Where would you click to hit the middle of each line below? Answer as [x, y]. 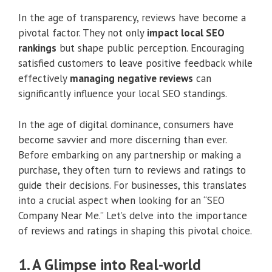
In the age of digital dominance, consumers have [126, 124]
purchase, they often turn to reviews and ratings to [132, 170]
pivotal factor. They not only [83, 33]
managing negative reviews [131, 79]
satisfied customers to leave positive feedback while [135, 63]
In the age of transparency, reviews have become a [132, 18]
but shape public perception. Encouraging [150, 48]
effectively [44, 79]
